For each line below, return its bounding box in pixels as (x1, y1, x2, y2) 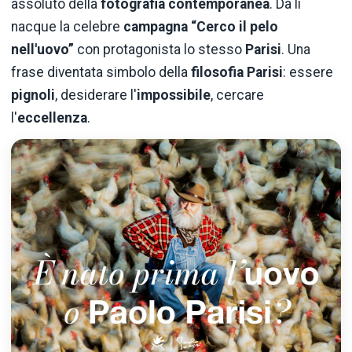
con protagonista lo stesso (74, 41, 245, 57)
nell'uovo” (11, 41, 74, 57)
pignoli (11, 86, 55, 103)
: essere (283, 64, 333, 80)
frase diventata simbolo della (11, 64, 191, 80)
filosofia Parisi (191, 64, 283, 80)
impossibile (137, 86, 211, 103)
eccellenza (17, 109, 87, 126)
